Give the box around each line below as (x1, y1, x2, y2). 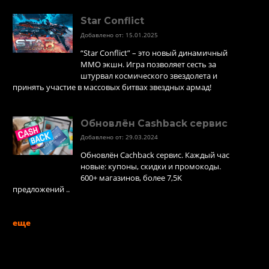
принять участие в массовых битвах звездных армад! (12, 81, 211, 92)
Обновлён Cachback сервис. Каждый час (80, 150, 229, 161)
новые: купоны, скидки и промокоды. (80, 161, 221, 172)
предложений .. (12, 184, 70, 195)
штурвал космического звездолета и (80, 70, 217, 81)
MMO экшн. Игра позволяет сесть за (80, 58, 216, 70)
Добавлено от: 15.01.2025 (80, 30, 158, 39)
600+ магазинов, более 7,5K (80, 172, 182, 184)
